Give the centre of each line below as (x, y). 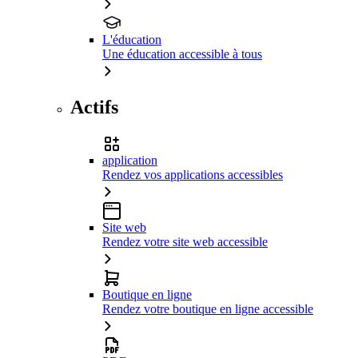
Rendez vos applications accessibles (193, 175)
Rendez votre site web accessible (185, 242)
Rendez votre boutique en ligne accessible (208, 309)
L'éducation (132, 40)
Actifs (94, 107)
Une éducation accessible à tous (182, 54)
